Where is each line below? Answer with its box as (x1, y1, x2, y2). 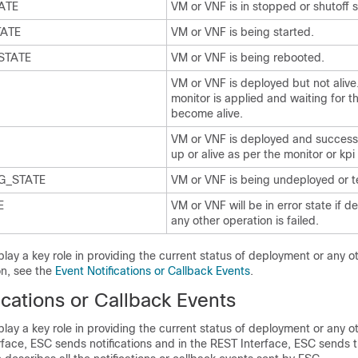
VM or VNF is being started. (171, 26, 314, 38)
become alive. (171, 107, 243, 120)
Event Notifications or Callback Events (55, 265, 250, 277)
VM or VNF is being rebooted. (171, 51, 324, 64)
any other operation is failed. (171, 214, 319, 227)
